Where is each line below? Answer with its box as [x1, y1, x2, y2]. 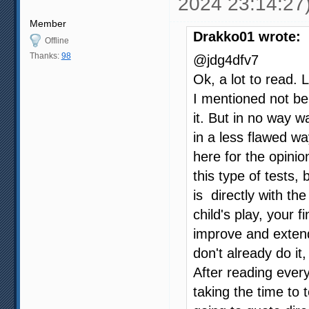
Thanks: [29, 50, 61, 61]
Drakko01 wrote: [193, 28, 301, 44]
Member [29, 17, 66, 29]
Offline [44, 35, 69, 46]
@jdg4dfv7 [193, 52, 259, 68]
